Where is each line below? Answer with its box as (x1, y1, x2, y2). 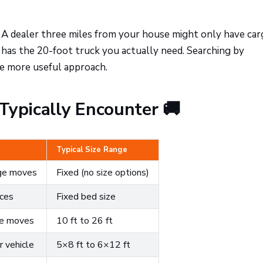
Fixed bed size (56, 190, 116, 203)
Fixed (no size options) (56, 166, 149, 179)
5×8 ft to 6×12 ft (56, 238, 130, 251)
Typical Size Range (56, 144, 127, 155)
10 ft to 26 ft (56, 214, 113, 227)
